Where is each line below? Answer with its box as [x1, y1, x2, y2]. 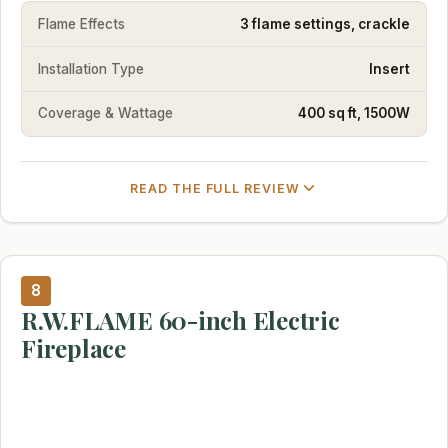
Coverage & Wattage [38, 105, 173, 122]
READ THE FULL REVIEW [129, 180, 301, 196]
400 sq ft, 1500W [298, 105, 410, 122]
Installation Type [38, 60, 144, 77]
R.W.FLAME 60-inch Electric [21, 303, 340, 336]
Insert [369, 60, 410, 77]
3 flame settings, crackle [240, 15, 410, 32]
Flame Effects [38, 15, 125, 32]
